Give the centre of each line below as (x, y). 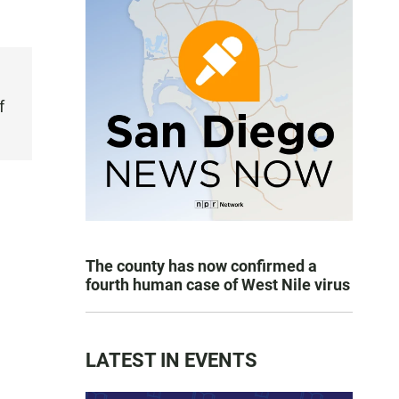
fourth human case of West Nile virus (218, 285)
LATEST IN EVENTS (171, 360)
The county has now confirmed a (201, 266)
